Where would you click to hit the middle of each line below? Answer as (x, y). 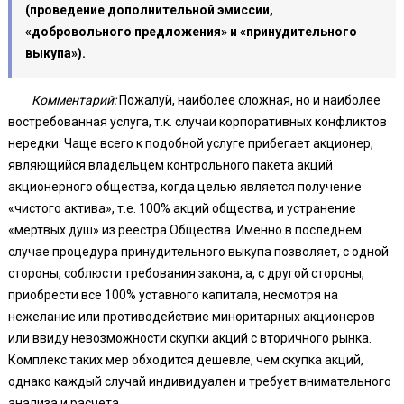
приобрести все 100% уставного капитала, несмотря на (174, 294)
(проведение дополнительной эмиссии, (150, 9)
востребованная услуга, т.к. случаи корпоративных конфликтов (198, 121)
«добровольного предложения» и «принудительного (192, 31)
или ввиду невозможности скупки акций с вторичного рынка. (190, 338)
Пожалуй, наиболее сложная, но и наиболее (249, 100)
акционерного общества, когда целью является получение (185, 186)
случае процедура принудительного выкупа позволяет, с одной (199, 251)
